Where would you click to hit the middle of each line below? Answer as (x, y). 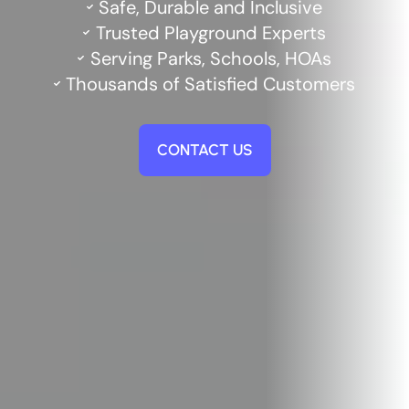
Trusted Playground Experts (210, 32)
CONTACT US (204, 149)
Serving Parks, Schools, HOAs (210, 58)
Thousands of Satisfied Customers (211, 84)
